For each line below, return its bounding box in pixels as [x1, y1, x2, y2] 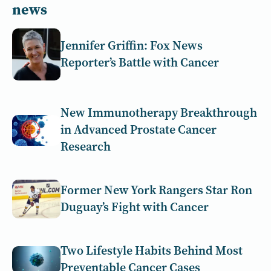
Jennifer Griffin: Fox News [60, 38, 203, 54]
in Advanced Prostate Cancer [60, 122, 217, 139]
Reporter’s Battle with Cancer [60, 54, 219, 71]
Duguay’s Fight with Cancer [60, 199, 209, 216]
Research [60, 139, 111, 155]
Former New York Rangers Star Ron [60, 182, 252, 199]
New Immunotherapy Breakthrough [60, 105, 257, 122]
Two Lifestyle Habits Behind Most [60, 243, 243, 260]
